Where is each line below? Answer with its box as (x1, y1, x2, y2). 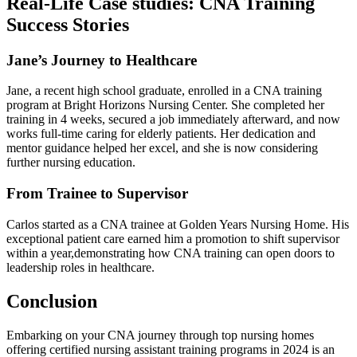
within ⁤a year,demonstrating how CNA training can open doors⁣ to (6, 245, 335, 260)
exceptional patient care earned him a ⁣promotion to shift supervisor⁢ (6, 231, 339, 245)
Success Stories (6, 14, 129, 35)
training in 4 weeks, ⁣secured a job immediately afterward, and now (6, 112, 340, 127)
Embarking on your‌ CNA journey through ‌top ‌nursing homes (6, 328, 314, 342)
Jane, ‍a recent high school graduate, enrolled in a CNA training (6, 84, 322, 98)
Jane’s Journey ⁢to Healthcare (6, 51, 197, 69)
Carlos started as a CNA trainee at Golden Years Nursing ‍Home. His (6, 217, 349, 231)
